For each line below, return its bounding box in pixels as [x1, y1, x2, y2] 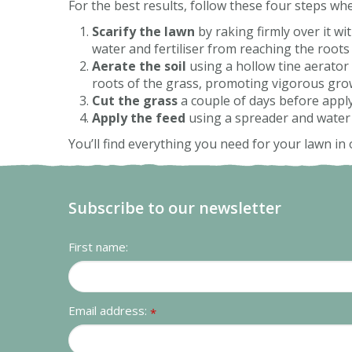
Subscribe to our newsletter [68, 197, 281, 218]
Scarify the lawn [92, 23, 195, 40]
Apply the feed [92, 109, 185, 126]
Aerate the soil [92, 57, 186, 75]
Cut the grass [92, 92, 178, 109]
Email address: [68, 302, 150, 318]
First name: [68, 239, 128, 255]
